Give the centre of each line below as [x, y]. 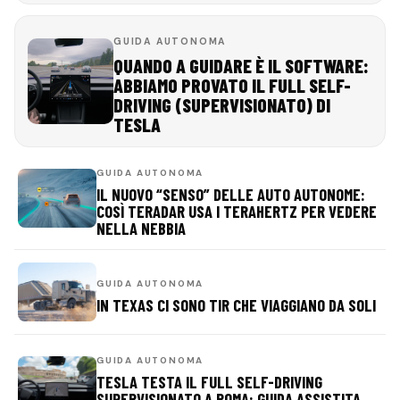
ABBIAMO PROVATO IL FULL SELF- [232, 85]
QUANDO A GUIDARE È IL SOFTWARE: [241, 65]
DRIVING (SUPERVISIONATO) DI [222, 104]
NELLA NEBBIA [141, 228]
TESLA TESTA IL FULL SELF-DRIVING [209, 382]
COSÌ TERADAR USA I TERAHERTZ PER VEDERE [237, 211]
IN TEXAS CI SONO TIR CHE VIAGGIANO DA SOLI [236, 305]
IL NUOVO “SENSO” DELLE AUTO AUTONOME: [231, 194]
